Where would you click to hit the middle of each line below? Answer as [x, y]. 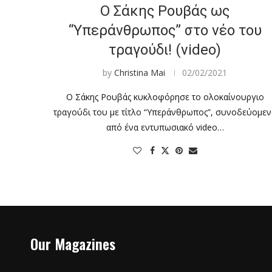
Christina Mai [140, 72]
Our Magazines [73, 243]
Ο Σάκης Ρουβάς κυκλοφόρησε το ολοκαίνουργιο [165, 97]
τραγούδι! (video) [165, 49]
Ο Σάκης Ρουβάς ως [165, 11]
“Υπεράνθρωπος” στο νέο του [165, 30]
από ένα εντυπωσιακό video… [165, 127]
